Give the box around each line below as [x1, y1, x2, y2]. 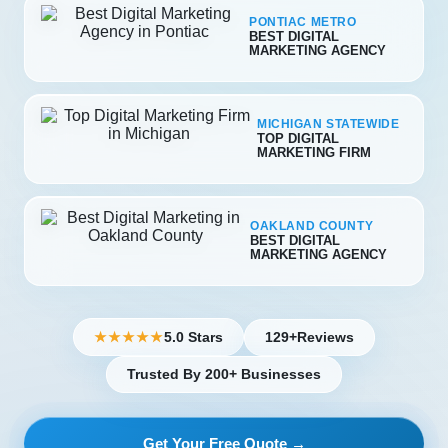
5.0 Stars [164, 329, 223, 345]
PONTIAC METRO [248, 16, 357, 28]
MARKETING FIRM [257, 145, 371, 160]
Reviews [297, 329, 354, 345]
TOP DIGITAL [257, 131, 339, 146]
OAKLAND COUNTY [250, 220, 374, 232]
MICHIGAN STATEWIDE [257, 118, 400, 130]
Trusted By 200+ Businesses [127, 367, 321, 382]
